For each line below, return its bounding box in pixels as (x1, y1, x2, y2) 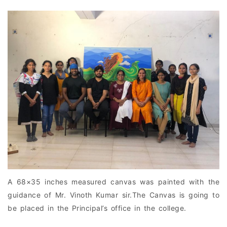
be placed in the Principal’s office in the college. (8, 204, 186, 212)
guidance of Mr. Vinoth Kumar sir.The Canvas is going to (8, 191, 219, 199)
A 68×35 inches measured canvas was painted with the (8, 177, 219, 186)
